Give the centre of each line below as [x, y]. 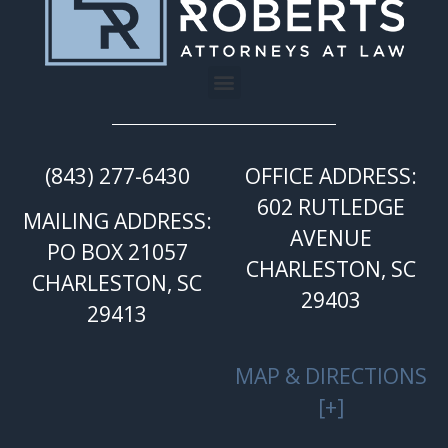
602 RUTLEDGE [331, 206]
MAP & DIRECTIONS [331, 375]
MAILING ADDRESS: [117, 220]
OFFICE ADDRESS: [331, 175]
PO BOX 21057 [117, 251]
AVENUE [331, 237]
